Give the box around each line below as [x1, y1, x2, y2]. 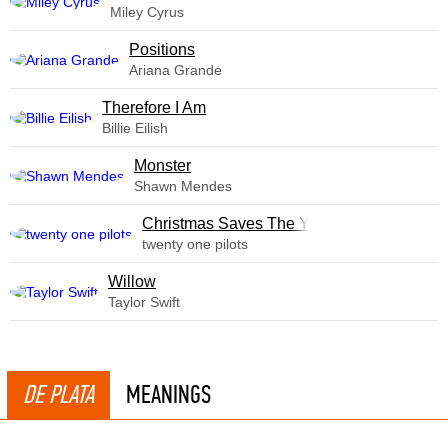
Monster [134, 157, 191, 174]
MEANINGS [126, 379, 211, 410]
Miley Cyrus [110, 4, 184, 20]
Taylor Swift [108, 294, 180, 310]
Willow [108, 273, 156, 290]
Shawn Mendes [134, 178, 232, 194]
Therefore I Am [102, 99, 206, 116]
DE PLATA [23, 379, 94, 410]
